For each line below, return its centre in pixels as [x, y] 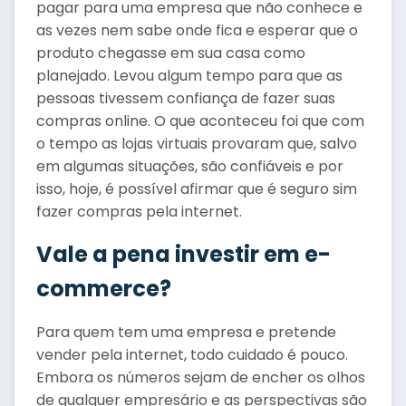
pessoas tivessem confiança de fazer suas [186, 98]
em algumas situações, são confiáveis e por [190, 166]
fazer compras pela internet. [139, 212]
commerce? [104, 289]
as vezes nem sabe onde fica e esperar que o [197, 30]
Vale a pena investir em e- [184, 254]
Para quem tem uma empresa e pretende [186, 332]
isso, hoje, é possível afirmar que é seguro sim [197, 189]
